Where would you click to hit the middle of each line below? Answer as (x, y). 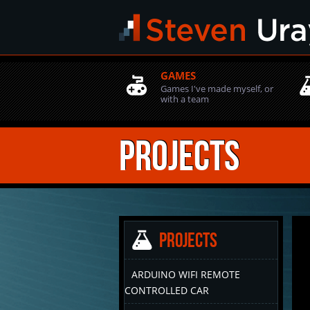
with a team (185, 99)
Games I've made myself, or (217, 89)
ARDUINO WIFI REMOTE (186, 274)
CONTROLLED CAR (167, 290)
